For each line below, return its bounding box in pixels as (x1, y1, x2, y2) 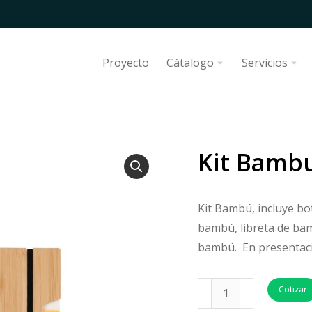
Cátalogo (166, 55, 214, 70)
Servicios (242, 55, 288, 70)
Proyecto (102, 55, 149, 70)
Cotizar (279, 283, 307, 295)
